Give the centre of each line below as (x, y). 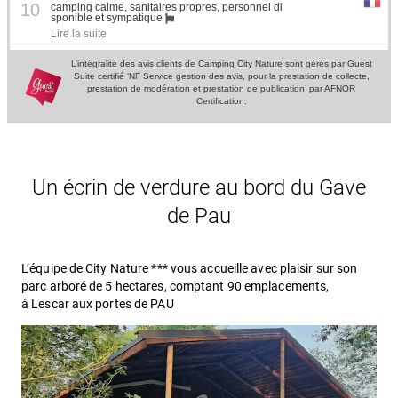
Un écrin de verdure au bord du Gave (199, 187)
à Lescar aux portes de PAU (98, 304)
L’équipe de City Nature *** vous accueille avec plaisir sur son (190, 269)
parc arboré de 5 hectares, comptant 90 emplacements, (175, 287)
